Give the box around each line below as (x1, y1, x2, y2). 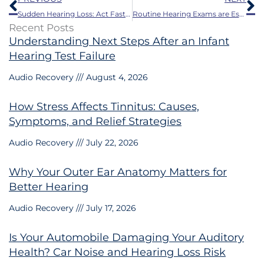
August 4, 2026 (84, 71, 148, 82)
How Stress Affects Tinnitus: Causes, (9, 100, 199, 113)
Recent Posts (9, 21, 74, 34)
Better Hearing (9, 180, 88, 193)
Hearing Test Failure (9, 49, 115, 62)
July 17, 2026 (84, 202, 136, 213)
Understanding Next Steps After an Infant (9, 34, 229, 48)
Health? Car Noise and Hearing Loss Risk (9, 245, 226, 259)
